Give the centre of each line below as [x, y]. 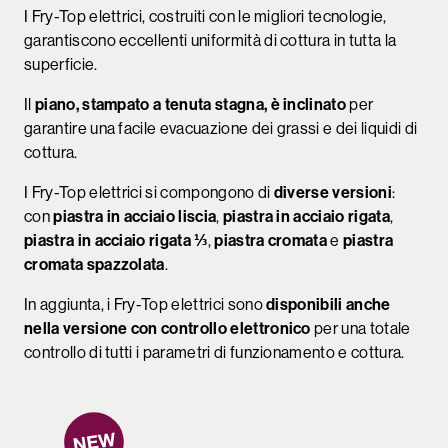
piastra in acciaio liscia [135, 216]
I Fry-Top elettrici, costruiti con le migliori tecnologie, [205, 16]
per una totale [360, 328]
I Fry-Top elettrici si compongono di [149, 192]
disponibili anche [328, 304]
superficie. [62, 64]
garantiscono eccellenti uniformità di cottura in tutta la [210, 40]
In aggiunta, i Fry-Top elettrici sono [145, 304]
